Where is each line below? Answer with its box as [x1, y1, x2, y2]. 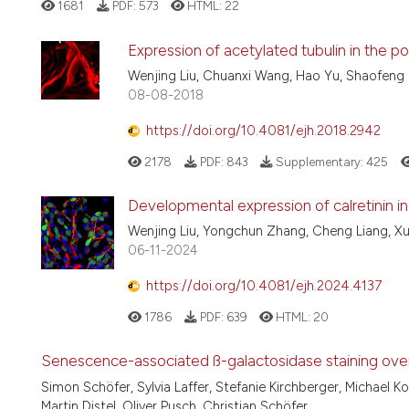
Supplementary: [273, 153, 366, 169]
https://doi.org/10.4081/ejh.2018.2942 [146, 121, 381, 139]
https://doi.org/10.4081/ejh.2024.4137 [146, 277, 382, 294]
